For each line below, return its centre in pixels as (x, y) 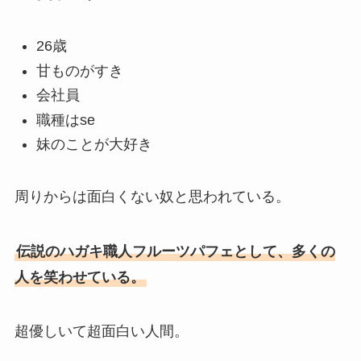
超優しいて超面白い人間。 (101, 332)
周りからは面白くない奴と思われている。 (152, 196)
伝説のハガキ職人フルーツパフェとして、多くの (175, 251)
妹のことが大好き (94, 144)
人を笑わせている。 (79, 277)
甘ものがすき (79, 71)
